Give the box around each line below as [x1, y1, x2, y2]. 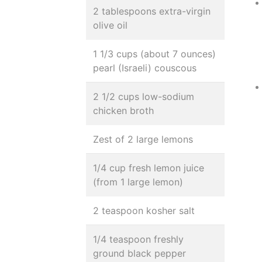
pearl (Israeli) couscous [93, 62, 196, 74]
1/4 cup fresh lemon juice [93, 162, 204, 174]
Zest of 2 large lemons [93, 133, 193, 145]
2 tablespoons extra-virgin [93, 5, 211, 17]
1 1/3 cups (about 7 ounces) [93, 48, 216, 60]
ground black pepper [93, 247, 186, 259]
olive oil [93, 19, 127, 31]
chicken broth [93, 105, 154, 116]
